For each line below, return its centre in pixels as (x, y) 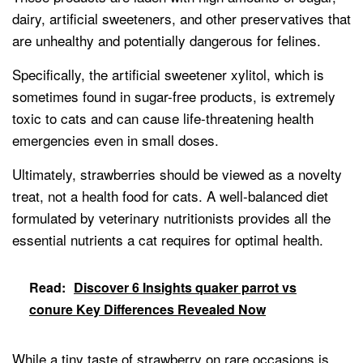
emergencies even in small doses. (115, 140)
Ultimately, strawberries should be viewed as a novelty (177, 174)
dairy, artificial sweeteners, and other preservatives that (181, 19)
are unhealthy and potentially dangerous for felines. (167, 41)
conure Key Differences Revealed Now (147, 310)
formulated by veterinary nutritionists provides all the (171, 218)
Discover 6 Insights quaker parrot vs (185, 288)
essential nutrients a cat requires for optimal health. (168, 240)
